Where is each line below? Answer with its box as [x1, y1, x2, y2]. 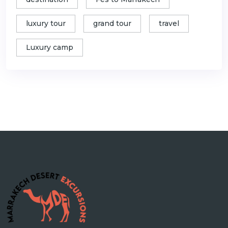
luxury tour [26, 18, 66, 28]
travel [159, 18, 179, 28]
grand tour [93, 18, 131, 28]
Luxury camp [26, 42, 73, 52]
